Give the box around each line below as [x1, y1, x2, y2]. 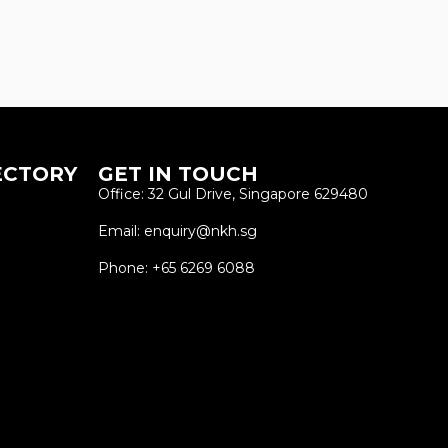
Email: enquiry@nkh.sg [97, 222, 257, 241]
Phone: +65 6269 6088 [97, 259, 255, 278]
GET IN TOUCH [97, 162, 258, 187]
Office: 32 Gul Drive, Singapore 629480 [97, 185, 368, 204]
